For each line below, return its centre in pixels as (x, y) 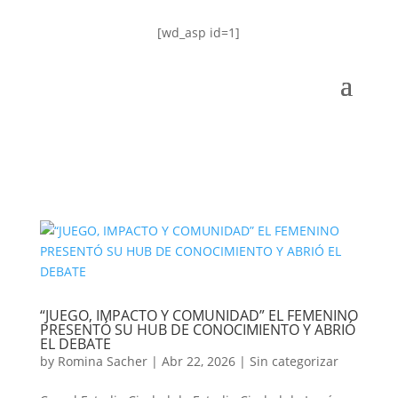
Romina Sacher (102, 361)
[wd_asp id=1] (199, 32)
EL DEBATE (75, 344)
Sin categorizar (294, 361)
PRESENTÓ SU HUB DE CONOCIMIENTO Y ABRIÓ (197, 330)
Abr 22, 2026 (198, 361)
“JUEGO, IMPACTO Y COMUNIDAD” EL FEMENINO (199, 315)
